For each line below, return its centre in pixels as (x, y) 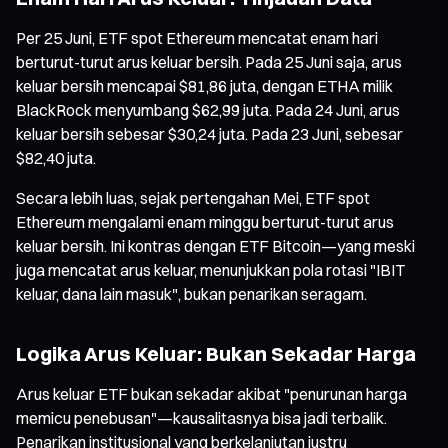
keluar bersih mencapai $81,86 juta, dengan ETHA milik (204, 85)
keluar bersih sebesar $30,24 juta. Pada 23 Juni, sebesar (209, 133)
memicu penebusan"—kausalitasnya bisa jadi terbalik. (201, 417)
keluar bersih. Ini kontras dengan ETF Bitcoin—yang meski (215, 245)
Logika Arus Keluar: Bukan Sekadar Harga (216, 353)
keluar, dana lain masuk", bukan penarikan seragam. (191, 293)
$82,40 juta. (56, 157)
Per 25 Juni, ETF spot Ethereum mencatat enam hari (197, 37)
